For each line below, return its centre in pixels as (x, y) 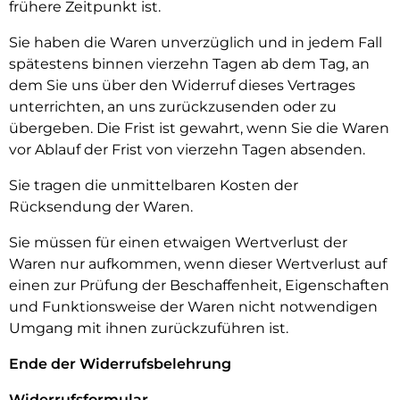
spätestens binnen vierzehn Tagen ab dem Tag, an (189, 64)
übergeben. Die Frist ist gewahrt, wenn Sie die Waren (199, 128)
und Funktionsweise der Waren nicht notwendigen (193, 307)
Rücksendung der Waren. (101, 207)
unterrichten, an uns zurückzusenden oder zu (173, 107)
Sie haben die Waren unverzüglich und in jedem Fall (196, 42)
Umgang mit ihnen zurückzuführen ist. (149, 328)
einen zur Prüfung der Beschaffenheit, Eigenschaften (199, 285)
